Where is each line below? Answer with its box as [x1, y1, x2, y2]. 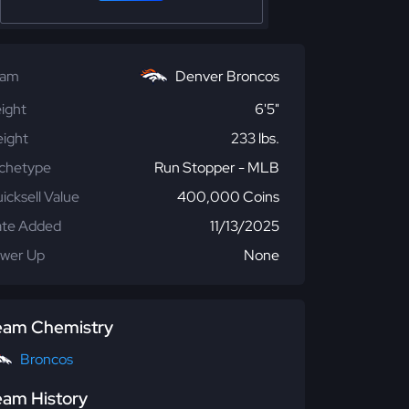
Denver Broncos [175, 67, 279, 86]
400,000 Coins [177, 187, 279, 206]
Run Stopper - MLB [154, 158, 279, 177]
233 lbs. [231, 129, 279, 148]
